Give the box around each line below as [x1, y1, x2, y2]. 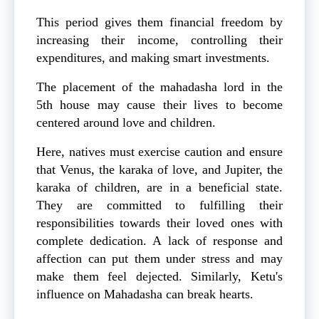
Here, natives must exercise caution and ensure [36, 145, 283, 159]
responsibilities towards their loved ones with [36, 216, 283, 231]
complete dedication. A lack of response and [36, 234, 283, 249]
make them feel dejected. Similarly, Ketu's [36, 269, 283, 284]
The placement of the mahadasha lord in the [36, 80, 283, 95]
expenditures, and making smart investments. [36, 51, 270, 66]
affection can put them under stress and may [36, 251, 283, 266]
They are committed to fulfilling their [36, 198, 283, 213]
